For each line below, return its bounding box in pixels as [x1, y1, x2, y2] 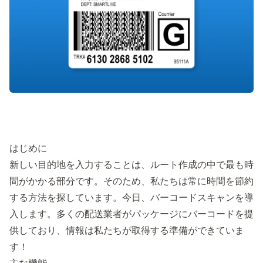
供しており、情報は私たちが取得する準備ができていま [9, 224, 244, 237]
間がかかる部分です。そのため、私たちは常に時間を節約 [9, 174, 254, 188]
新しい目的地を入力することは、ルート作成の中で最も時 [9, 158, 254, 171]
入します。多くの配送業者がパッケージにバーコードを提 [9, 207, 254, 221]
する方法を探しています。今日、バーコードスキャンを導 [9, 191, 254, 204]
